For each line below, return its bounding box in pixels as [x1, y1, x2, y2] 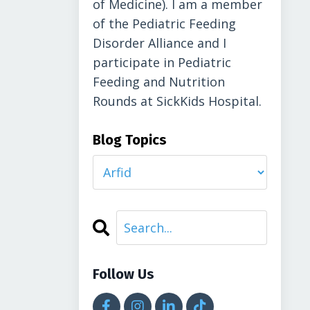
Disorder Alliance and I [92, 35, 226, 51]
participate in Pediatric [92, 54, 231, 71]
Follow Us [92, 266, 154, 282]
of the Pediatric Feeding [92, 15, 236, 32]
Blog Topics [92, 131, 167, 148]
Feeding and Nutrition [92, 73, 225, 90]
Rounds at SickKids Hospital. [92, 93, 262, 109]
